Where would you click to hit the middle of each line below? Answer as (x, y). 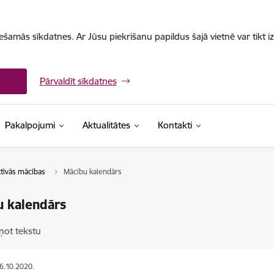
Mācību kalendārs (92, 172)
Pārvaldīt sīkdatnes (78, 81)
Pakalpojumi (30, 125)
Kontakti (175, 125)
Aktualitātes (106, 125)
